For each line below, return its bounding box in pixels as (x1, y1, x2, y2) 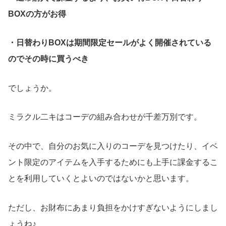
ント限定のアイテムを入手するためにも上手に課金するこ (8, 157, 218, 166)
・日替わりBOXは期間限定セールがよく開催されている (8, 38, 211, 47)
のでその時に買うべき (8, 54, 89, 64)
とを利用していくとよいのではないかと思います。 (8, 174, 194, 183)
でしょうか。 (8, 83, 56, 92)
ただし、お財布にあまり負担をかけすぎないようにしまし (8, 203, 218, 212)
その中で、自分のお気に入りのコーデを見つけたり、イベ (8, 141, 218, 150)
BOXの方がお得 (8, 9, 66, 18)
